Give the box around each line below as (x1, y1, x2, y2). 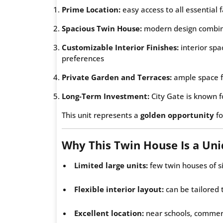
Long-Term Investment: (62, 91, 149, 101)
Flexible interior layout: (74, 184, 164, 194)
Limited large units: (74, 160, 148, 170)
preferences (62, 53, 104, 63)
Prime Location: (62, 4, 120, 14)
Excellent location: (74, 208, 144, 218)
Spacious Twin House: (62, 23, 142, 33)
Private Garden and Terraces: (62, 72, 172, 82)
